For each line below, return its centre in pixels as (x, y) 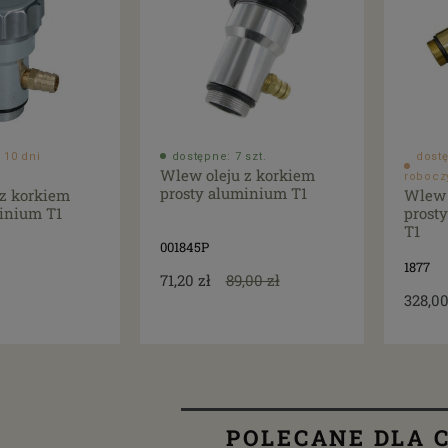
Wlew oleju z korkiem (237, 174)
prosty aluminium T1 (233, 192)
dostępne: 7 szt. (219, 156)
